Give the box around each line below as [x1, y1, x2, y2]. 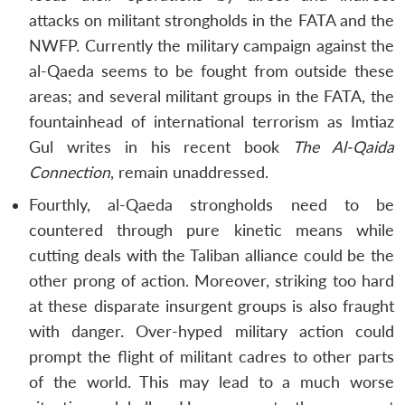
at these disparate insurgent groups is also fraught [29, 296, 394, 316]
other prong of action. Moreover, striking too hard [29, 270, 394, 290]
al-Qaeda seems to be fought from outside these [29, 61, 394, 80]
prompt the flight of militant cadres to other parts [29, 346, 394, 366]
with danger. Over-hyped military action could [29, 321, 394, 341]
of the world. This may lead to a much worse [29, 372, 394, 391]
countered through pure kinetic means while [29, 220, 394, 240]
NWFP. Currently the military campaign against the [29, 35, 394, 55]
